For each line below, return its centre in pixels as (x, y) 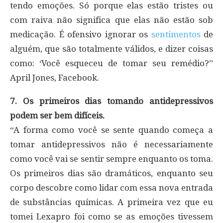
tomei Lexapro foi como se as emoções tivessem (111, 216)
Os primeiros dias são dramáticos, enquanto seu (111, 173)
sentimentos (176, 34)
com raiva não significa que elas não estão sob (111, 20)
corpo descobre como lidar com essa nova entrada (111, 187)
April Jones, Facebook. (55, 77)
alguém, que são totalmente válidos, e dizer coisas (111, 49)
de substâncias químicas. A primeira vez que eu (111, 202)
